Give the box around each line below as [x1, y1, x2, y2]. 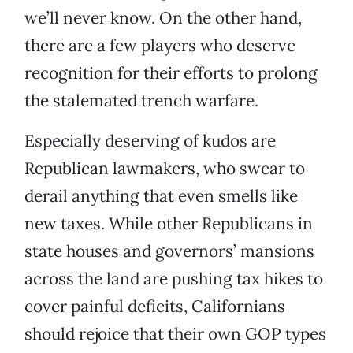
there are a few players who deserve [24, 35, 295, 57]
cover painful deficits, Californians [24, 295, 285, 318]
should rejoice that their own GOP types [24, 323, 326, 345]
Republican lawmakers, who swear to [24, 158, 305, 180]
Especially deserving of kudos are [24, 130, 276, 152]
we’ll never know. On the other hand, [24, 7, 302, 29]
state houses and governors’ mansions [24, 240, 314, 262]
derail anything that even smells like [24, 185, 298, 207]
